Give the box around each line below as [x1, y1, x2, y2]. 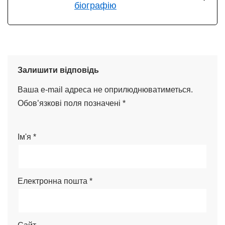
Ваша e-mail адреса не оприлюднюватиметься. [18, 85, 193, 94]
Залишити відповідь [18, 65, 99, 74]
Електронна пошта [18, 176, 89, 185]
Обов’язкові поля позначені [18, 98, 123, 107]
